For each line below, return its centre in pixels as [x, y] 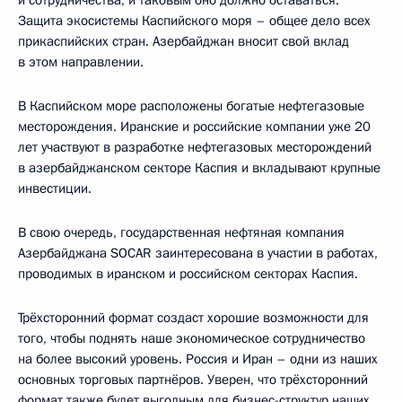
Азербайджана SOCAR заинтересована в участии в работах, [198, 253]
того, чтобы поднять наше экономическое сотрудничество [192, 338]
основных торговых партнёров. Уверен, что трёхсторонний [193, 379]
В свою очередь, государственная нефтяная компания [181, 232]
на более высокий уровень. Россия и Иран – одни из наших [198, 358]
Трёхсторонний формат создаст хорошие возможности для [193, 317]
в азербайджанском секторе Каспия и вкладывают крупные [199, 167]
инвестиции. [55, 188]
